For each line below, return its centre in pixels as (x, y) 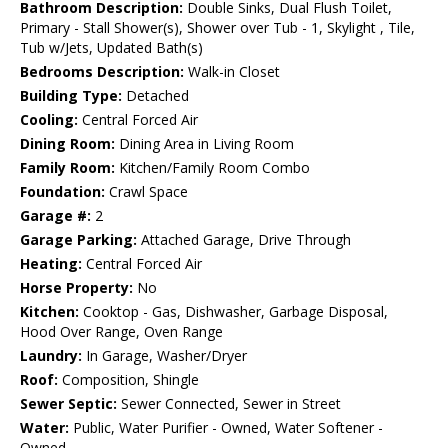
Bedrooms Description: (102, 72)
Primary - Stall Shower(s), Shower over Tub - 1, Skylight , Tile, (217, 28)
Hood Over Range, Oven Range (121, 332)
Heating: (51, 264)
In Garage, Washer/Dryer (164, 356)
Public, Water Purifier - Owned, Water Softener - (226, 428)
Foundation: (62, 192)
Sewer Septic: (68, 404)
